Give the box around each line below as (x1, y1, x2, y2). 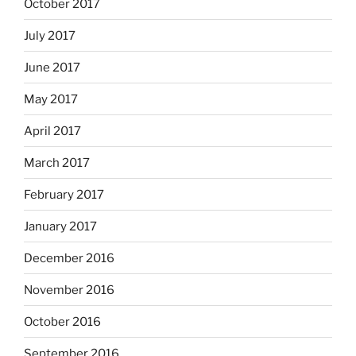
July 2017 (24, 28, 75, 43)
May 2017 (24, 91, 78, 106)
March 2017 (24, 155, 90, 170)
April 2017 (24, 123, 81, 138)
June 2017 (24, 60, 80, 75)
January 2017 (24, 219, 97, 234)
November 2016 (24, 282, 114, 297)
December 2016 (24, 250, 114, 265)
